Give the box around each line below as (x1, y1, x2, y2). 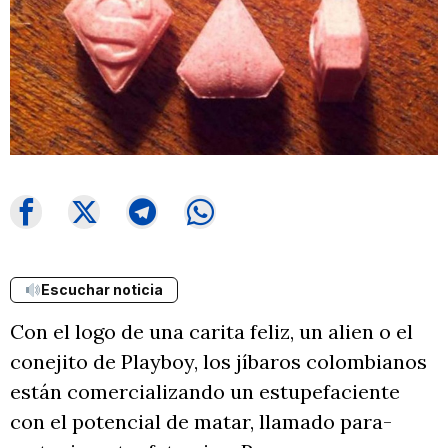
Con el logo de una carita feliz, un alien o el (10, 319, 413, 345)
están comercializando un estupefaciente (10, 379, 400, 405)
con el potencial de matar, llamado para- (10, 409, 392, 435)
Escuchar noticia (40, 281, 163, 299)
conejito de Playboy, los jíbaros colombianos (10, 349, 427, 375)
